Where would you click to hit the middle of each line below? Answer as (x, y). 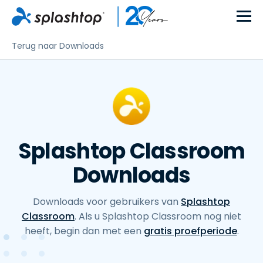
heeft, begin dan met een (84, 231)
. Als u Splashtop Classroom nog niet (158, 216)
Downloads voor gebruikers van (107, 202)
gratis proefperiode (190, 231)
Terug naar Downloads (58, 46)
